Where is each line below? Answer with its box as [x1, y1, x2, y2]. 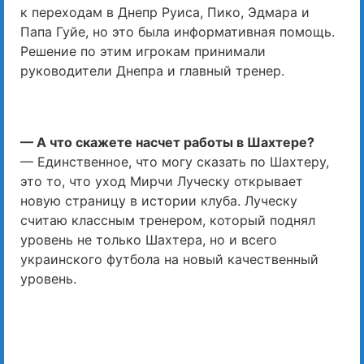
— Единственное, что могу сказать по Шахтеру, [20, 154, 329, 171]
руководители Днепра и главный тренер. [20, 63, 284, 80]
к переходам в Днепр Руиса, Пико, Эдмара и [20, 4, 310, 21]
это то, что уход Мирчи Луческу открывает [20, 173, 303, 190]
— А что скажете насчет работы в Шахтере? [20, 134, 314, 151]
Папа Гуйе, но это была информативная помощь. [20, 24, 335, 41]
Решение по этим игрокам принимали [20, 43, 266, 60]
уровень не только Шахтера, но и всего [20, 232, 277, 249]
